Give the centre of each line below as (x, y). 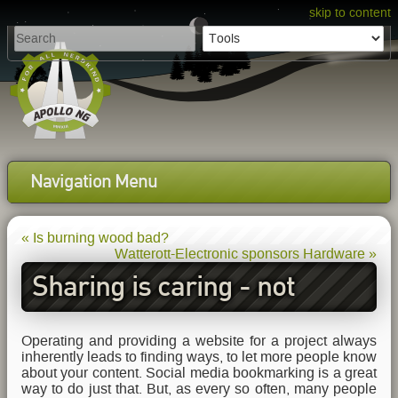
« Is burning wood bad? (95, 238)
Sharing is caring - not (163, 289)
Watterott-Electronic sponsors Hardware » (246, 254)
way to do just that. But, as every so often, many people (199, 389)
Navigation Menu (94, 183)
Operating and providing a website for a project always (199, 341)
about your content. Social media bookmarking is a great (199, 373)
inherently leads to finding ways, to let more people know (199, 357)
